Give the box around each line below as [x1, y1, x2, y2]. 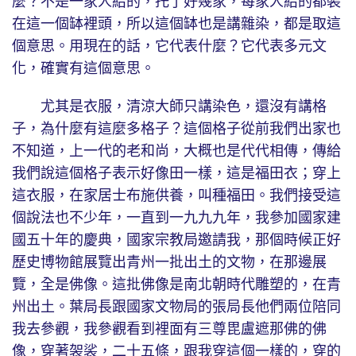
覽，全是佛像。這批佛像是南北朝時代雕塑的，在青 [12, 277, 341, 293]
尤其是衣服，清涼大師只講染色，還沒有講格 [12, 99, 327, 115]
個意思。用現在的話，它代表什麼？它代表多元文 [12, 38, 327, 55]
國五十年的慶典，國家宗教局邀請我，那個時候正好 [12, 232, 341, 249]
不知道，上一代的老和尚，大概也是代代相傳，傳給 [12, 143, 341, 160]
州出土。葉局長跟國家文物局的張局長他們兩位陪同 [12, 299, 341, 315]
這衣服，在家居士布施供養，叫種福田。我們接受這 [12, 188, 341, 204]
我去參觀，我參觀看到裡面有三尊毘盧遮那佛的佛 [12, 321, 327, 338]
